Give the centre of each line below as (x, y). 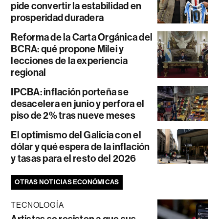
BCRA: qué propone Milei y (67, 49)
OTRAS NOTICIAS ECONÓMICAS (67, 182)
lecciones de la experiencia (69, 61)
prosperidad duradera (57, 18)
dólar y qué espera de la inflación (80, 147)
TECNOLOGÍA (37, 205)
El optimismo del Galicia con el (76, 135)
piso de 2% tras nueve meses (73, 116)
